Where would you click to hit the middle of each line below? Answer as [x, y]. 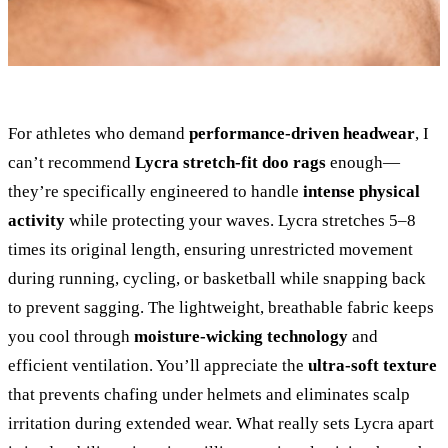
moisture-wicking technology [241, 337]
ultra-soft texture [372, 366]
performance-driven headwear [302, 134]
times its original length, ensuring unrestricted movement [210, 250]
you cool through [71, 337]
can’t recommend [71, 163]
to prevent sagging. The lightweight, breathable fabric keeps [221, 308]
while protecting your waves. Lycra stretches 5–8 [240, 221]
